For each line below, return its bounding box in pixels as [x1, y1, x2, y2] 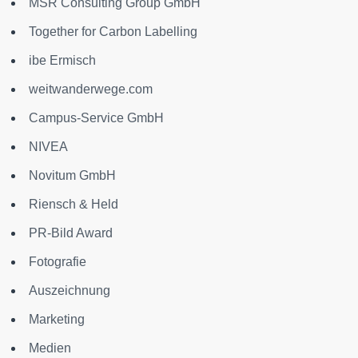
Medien [29, 341, 71, 356]
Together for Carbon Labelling [29, 25, 197, 39]
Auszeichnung [29, 284, 110, 298]
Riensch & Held [29, 197, 118, 212]
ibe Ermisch [29, 54, 96, 68]
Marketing [29, 312, 85, 327]
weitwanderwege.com [29, 82, 153, 97]
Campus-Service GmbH [29, 111, 164, 125]
